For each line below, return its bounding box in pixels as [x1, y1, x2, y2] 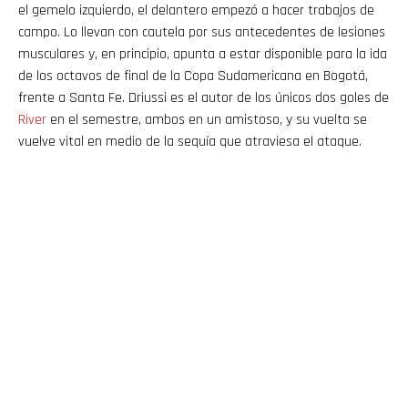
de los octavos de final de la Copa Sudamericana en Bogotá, [18, 66, 368, 86]
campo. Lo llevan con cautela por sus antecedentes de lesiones [18, 22, 385, 42]
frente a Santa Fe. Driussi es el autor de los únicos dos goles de [18, 87, 389, 107]
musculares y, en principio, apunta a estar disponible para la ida [18, 44, 387, 64]
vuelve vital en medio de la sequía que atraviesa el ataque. [18, 131, 362, 151]
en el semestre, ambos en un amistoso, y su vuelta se [46, 109, 367, 129]
